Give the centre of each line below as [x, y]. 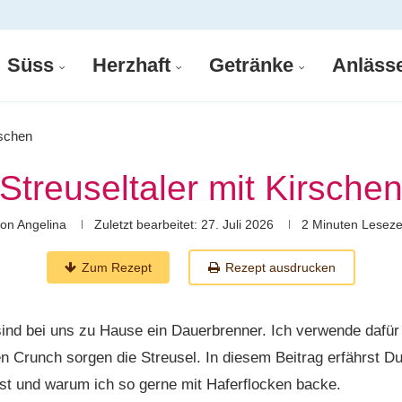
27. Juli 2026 [235, 224]
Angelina [41, 224]
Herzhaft [131, 65]
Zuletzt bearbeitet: [145, 224]
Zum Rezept [117, 267]
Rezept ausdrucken [280, 267]
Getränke [251, 65]
